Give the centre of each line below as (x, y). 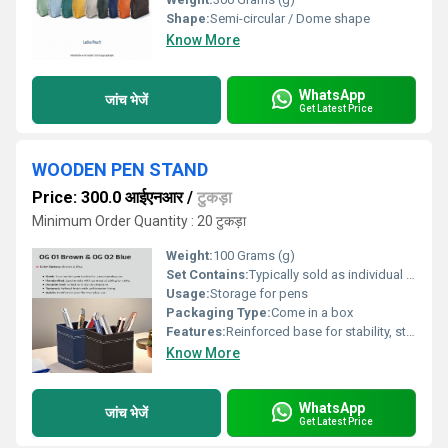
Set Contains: (207, 274)
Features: (196, 331)
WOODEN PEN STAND (120, 169)
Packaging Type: (218, 312)
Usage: (188, 293)
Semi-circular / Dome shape (290, 18)
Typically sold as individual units (327, 274)
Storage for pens (259, 293)
